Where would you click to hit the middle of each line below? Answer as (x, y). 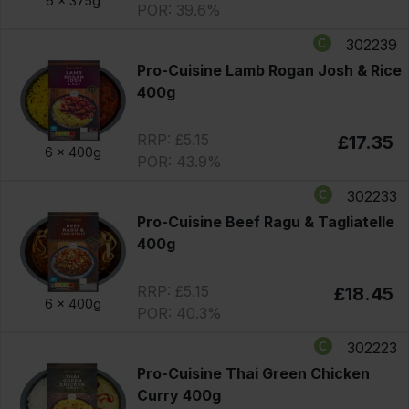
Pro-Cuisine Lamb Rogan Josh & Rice (269, 70)
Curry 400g (178, 395)
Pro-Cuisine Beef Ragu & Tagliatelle (265, 221)
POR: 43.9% (179, 161)
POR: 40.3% (179, 313)
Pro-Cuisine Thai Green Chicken (253, 373)
